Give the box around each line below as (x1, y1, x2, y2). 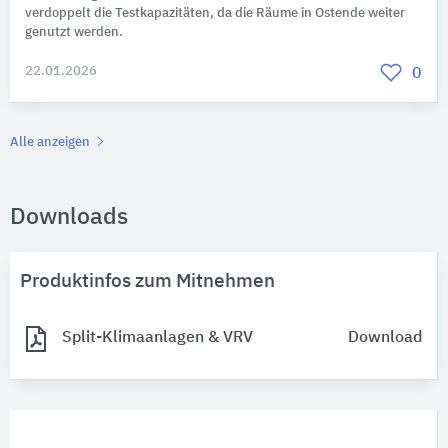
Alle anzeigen (10, 135, 93, 149)
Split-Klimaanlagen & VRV (62, 330, 253, 347)
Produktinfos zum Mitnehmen (20, 271, 275, 291)
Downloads (10, 205, 128, 229)
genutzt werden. (25, 25, 123, 39)
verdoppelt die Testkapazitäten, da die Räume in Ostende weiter (25, 6, 405, 20)
